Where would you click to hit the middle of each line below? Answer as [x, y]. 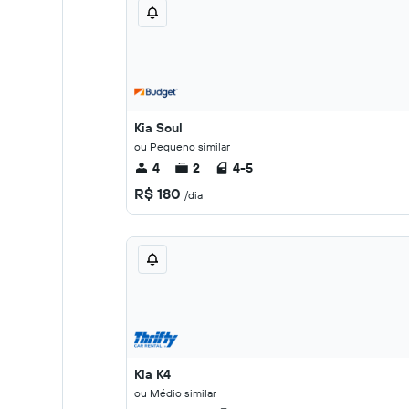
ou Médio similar [175, 393]
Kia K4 [152, 374]
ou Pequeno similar [182, 147]
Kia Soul [158, 128]
